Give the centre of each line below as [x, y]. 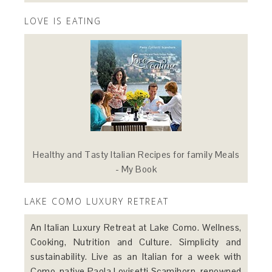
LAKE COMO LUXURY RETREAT [97, 201]
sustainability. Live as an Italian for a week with [136, 256]
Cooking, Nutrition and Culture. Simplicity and [136, 242]
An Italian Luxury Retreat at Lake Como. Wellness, [136, 227]
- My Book [136, 169]
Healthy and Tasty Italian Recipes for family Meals [136, 154]
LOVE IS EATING [63, 21]
